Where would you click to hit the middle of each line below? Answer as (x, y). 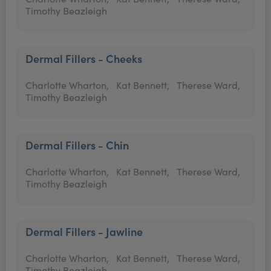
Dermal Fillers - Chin (77, 145)
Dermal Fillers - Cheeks (84, 58)
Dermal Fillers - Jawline (84, 231)
